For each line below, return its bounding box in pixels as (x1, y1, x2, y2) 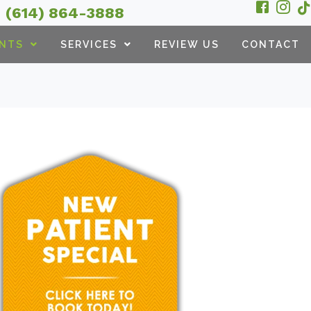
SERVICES (60, 39, 117, 50)
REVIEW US (153, 39, 219, 50)
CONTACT (241, 39, 300, 50)
